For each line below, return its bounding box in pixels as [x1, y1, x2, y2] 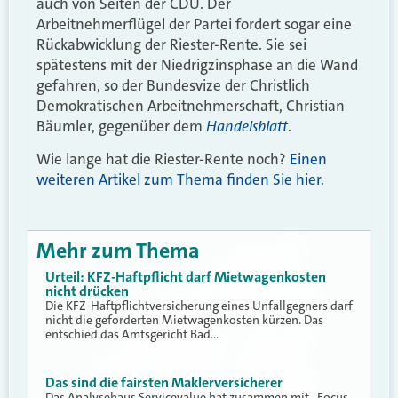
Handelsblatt [206, 114, 288, 139]
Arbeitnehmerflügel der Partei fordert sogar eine [36, 14, 352, 35]
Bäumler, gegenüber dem [36, 116, 206, 137]
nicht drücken [45, 281, 129, 300]
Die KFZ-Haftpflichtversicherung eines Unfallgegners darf [45, 297, 353, 314]
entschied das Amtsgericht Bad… [45, 325, 219, 342]
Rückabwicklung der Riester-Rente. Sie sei [36, 35, 306, 55]
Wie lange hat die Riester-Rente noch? [36, 149, 290, 170]
